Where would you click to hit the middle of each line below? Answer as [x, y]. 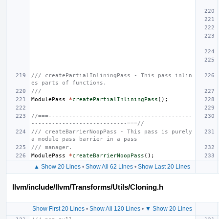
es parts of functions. [69, 83]
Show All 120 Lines [115, 208]
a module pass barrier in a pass [84, 139]
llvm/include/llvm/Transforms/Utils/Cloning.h [88, 187]
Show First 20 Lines [58, 208]
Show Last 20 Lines [164, 166]
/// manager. [52, 147]
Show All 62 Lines [109, 166]
